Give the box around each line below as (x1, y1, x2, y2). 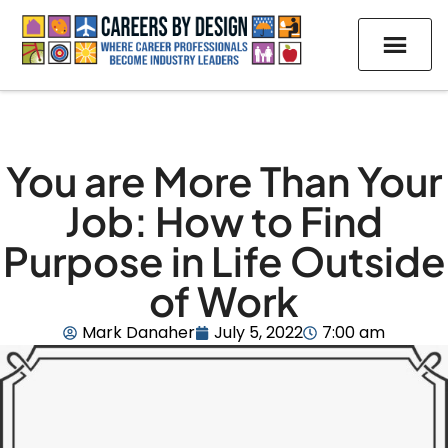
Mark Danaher (82, 320, 195, 344)
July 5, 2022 (214, 320, 303, 344)
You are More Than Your (6, 154, 442, 206)
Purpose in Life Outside (2, 234, 446, 286)
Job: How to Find (65, 194, 383, 246)
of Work (149, 274, 299, 326)
